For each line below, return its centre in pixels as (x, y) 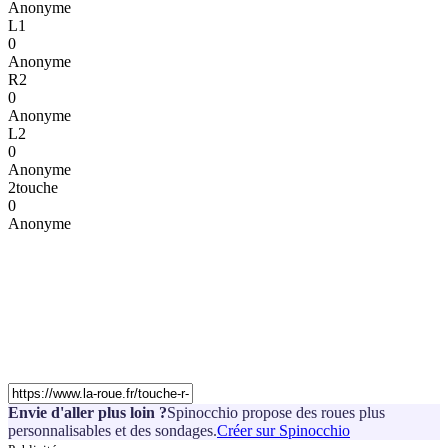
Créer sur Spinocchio (283, 431)
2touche (33, 188)
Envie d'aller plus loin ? (87, 413)
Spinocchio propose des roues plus (276, 413)
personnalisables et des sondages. (112, 431)
